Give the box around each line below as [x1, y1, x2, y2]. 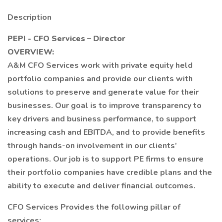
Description [7, 12, 52, 23]
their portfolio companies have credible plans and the [7, 167, 212, 178]
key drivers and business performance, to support [7, 113, 196, 124]
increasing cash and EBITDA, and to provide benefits [7, 127, 205, 138]
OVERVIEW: [7, 47, 54, 57]
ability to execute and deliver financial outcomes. [7, 180, 195, 191]
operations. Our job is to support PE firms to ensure [7, 154, 204, 165]
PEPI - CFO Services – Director [7, 33, 125, 44]
